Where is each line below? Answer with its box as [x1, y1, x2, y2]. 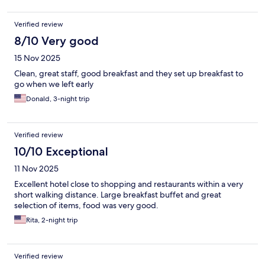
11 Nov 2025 [14, 163, 59, 174]
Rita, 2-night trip [26, 215, 78, 225]
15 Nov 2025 [14, 53, 60, 64]
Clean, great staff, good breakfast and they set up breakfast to [14, 68, 243, 79]
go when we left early [14, 79, 93, 90]
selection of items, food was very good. [14, 200, 159, 211]
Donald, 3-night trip [26, 94, 90, 104]
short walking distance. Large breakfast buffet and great [14, 189, 221, 201]
